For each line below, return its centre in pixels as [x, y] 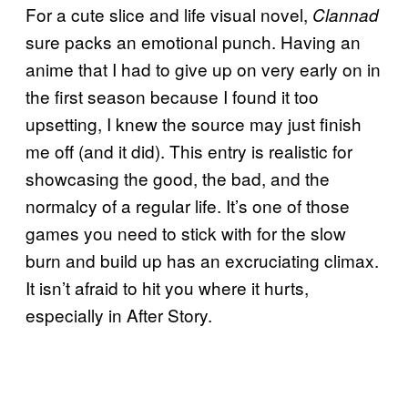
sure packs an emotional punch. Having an [193, 41]
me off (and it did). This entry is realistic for [189, 150]
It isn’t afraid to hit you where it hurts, [167, 287]
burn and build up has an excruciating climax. [202, 260]
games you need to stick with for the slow [186, 232]
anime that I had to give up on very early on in [203, 68]
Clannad [346, 14]
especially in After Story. [119, 314]
